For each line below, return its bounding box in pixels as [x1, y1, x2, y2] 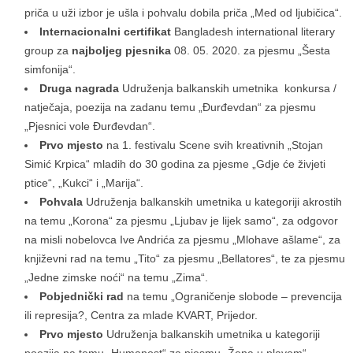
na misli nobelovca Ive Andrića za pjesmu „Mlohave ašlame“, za [24, 233, 340, 247]
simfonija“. [24, 63, 76, 76]
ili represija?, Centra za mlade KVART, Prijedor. [24, 309, 258, 322]
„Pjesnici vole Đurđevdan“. [24, 120, 155, 133]
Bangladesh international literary [174, 25, 335, 39]
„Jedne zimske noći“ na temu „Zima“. [24, 271, 208, 284]
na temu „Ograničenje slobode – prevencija [127, 290, 342, 303]
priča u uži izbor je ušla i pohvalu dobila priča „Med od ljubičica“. [24, 6, 342, 20]
